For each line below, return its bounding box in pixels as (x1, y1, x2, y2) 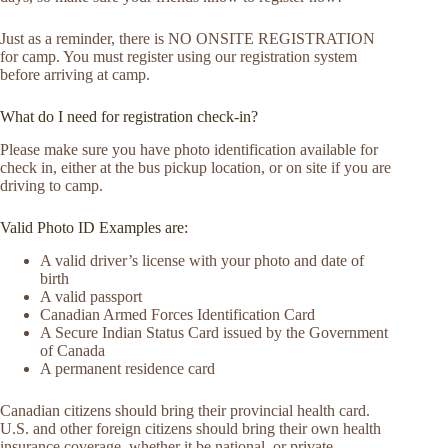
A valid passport (40, 287, 142, 305)
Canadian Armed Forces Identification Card (40, 305, 315, 323)
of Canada (40, 341, 105, 359)
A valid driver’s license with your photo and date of (40, 251, 364, 269)
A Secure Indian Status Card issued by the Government (40, 323, 388, 341)
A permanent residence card (40, 359, 215, 377)
